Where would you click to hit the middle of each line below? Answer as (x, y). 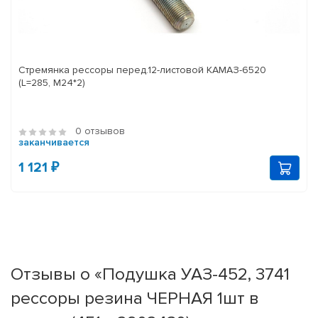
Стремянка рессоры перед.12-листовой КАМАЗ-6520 (142, 70)
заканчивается (54, 143)
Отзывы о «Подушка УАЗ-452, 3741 (150, 274)
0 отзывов (100, 131)
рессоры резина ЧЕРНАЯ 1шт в (135, 298)
